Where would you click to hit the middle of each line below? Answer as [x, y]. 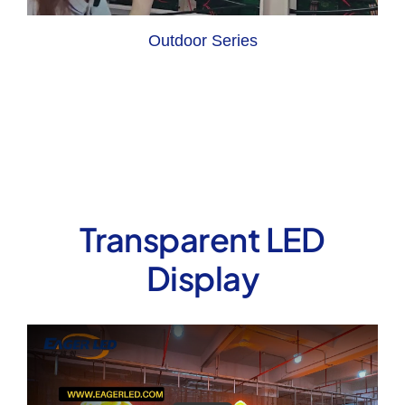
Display [202, 278]
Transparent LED [202, 240]
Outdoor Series [202, 41]
